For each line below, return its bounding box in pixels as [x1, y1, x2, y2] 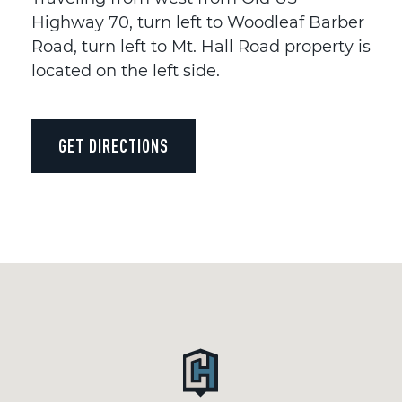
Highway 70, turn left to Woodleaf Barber [31, 12, 364, 32]
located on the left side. [31, 60, 220, 81]
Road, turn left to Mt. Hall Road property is [31, 36, 371, 57]
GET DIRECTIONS [58, 135, 169, 156]
